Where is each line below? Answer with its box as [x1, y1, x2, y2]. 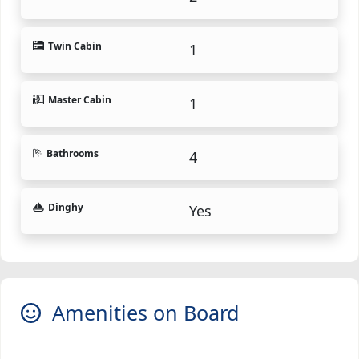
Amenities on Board [41, 298, 240, 326]
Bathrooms [46, 146, 99, 160]
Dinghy [47, 200, 83, 214]
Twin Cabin [47, 38, 102, 53]
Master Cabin [47, 92, 111, 107]
